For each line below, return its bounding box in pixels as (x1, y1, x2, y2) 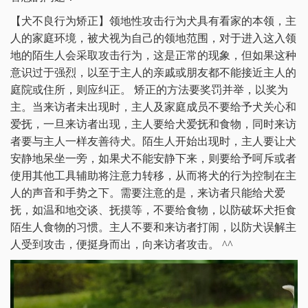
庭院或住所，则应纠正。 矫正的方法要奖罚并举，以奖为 (10, 84, 288, 96)
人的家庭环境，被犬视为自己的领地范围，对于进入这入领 (10, 32, 296, 45)
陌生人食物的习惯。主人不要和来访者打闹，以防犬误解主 (10, 221, 296, 234)
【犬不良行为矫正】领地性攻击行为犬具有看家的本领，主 (10, 15, 296, 27)
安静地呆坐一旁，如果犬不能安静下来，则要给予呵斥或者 (10, 153, 296, 165)
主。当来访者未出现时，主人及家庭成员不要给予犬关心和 (10, 101, 296, 113)
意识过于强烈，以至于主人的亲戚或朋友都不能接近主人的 (10, 67, 296, 79)
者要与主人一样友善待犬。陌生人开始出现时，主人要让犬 (10, 135, 296, 148)
